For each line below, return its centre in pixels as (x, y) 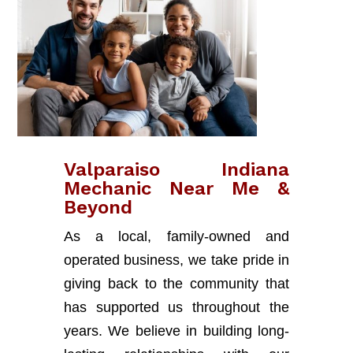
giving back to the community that (176, 283)
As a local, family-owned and (176, 236)
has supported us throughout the (176, 307)
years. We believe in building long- (176, 331)
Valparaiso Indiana (176, 169)
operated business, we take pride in (176, 260)
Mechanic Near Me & (176, 188)
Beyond (98, 207)
